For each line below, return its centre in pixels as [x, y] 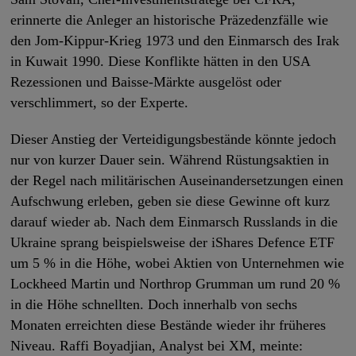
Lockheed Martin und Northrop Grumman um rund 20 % [176, 284]
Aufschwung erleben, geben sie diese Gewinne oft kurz [170, 201]
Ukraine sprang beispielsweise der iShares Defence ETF [173, 243]
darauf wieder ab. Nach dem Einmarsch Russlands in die [174, 222]
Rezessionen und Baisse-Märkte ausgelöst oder [146, 82]
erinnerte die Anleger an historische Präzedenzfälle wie [170, 20]
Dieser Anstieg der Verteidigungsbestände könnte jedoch [174, 139]
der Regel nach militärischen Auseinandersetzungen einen [177, 181]
